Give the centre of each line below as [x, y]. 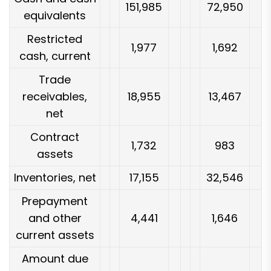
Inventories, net [55, 177]
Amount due [55, 258]
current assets [55, 235]
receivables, [55, 96]
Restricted [55, 39]
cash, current [55, 56]
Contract [55, 137]
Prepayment [55, 201]
